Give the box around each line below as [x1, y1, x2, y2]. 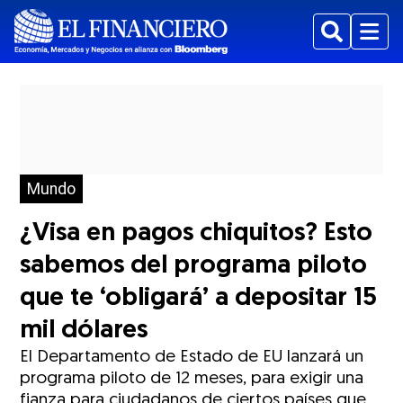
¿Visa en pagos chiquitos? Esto [20, 221, 373, 246]
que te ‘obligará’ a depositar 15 [20, 286, 378, 311]
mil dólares [20, 318, 148, 344]
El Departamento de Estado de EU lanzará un [20, 349, 364, 366]
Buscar [321, 32, 369, 50]
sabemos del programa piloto [20, 254, 368, 279]
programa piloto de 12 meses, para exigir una [20, 371, 364, 388]
